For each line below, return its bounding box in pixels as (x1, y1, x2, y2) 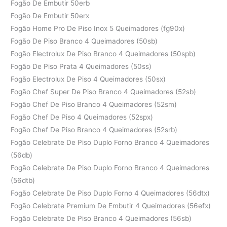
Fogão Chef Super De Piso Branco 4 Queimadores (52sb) (11, 87, 197, 96)
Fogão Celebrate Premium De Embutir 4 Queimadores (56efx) (11, 201, 211, 210)
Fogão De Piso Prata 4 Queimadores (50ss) (11, 62, 152, 70)
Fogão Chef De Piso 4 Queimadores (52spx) (11, 112, 154, 121)
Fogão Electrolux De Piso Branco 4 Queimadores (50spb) (11, 49, 196, 58)
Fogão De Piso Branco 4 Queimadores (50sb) (11, 36, 158, 45)
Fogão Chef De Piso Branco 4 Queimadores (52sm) (11, 100, 177, 108)
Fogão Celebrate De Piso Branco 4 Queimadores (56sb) (11, 214, 192, 222)
